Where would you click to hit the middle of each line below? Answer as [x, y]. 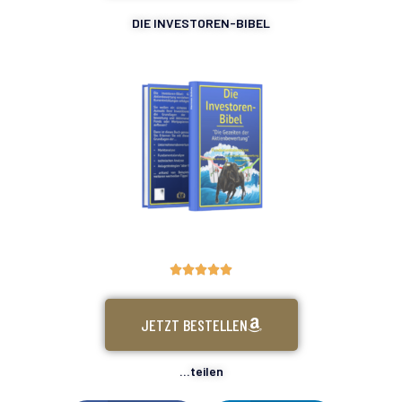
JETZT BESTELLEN [194, 325]
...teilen [201, 371]
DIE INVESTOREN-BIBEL [201, 23]
